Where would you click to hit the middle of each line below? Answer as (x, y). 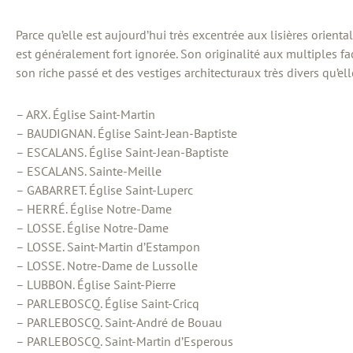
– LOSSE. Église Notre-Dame (92, 228)
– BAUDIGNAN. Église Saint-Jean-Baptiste (126, 134)
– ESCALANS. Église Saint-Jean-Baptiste (122, 152)
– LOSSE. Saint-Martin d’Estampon (108, 247)
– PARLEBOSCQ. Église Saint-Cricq (108, 304)
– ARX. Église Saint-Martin (85, 115)
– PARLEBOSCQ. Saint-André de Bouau (119, 323)
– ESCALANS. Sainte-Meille (89, 171)
